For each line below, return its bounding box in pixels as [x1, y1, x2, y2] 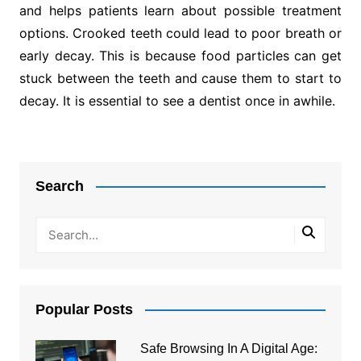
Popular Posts [35, 301, 133, 317]
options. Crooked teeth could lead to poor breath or [19, 24, 342, 41]
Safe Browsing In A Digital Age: [139, 341, 317, 355]
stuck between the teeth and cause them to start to [19, 69, 342, 86]
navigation [18, 160, 112, 185]
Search [35, 177, 84, 194]
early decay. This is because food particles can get [19, 47, 342, 64]
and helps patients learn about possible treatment [19, 2, 342, 19]
